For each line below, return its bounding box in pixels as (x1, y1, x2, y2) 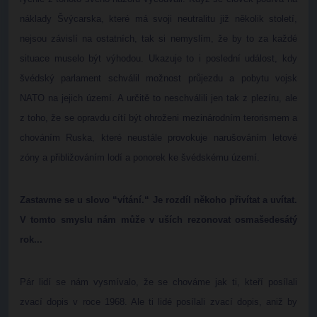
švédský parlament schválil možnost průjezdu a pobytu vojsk (20, 73, 297, 83)
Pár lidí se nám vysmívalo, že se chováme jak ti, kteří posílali (20, 277, 297, 287)
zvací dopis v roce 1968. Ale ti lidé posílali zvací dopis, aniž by (20, 296, 297, 307)
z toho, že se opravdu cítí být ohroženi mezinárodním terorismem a (20, 113, 297, 123)
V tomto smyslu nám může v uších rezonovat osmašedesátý (20, 214, 297, 225)
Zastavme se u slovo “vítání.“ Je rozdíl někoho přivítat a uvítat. (20, 195, 297, 205)
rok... (20, 234, 42, 245)
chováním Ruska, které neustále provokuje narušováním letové (20, 132, 297, 143)
